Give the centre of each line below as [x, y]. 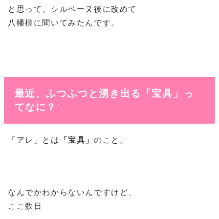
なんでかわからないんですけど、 [72, 192]
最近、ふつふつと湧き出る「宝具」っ [104, 93]
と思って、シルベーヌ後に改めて [73, 9]
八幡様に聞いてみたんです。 [64, 23]
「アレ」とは [34, 140]
